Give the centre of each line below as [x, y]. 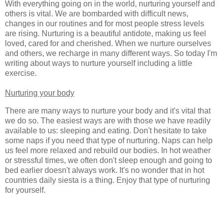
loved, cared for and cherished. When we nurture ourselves [108, 44]
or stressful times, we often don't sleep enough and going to [109, 160]
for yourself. [25, 190]
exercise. [21, 73]
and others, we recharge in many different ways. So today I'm [111, 54]
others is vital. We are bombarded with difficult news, [97, 14]
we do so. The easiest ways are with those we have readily [108, 120]
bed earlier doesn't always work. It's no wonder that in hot [105, 170]
